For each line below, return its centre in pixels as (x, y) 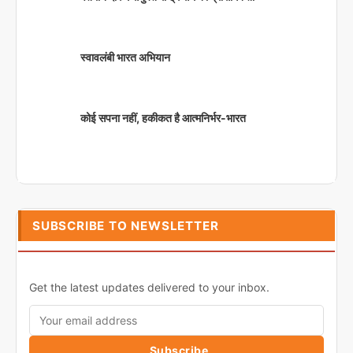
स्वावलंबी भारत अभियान (125, 57)
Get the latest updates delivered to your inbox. (149, 287)
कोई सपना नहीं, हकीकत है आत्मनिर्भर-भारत (163, 118)
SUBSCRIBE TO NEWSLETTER (126, 226)
